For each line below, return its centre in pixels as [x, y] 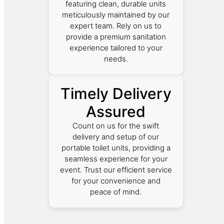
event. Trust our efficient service [116, 169]
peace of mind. [116, 191]
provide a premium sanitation [116, 36]
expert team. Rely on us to [116, 25]
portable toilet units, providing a [116, 147]
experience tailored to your [116, 47]
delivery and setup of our [116, 136]
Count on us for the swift [116, 125]
